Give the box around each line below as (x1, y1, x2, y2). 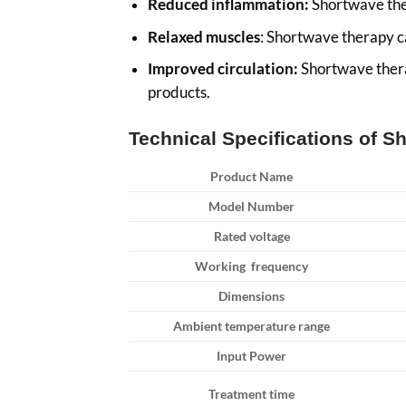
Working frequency (195, 257, 309, 274)
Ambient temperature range (173, 317, 331, 333)
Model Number (208, 198, 295, 214)
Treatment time (208, 385, 295, 401)
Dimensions (218, 287, 285, 304)
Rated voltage (213, 227, 290, 244)
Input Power (217, 347, 287, 363)
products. (147, 82, 210, 102)
